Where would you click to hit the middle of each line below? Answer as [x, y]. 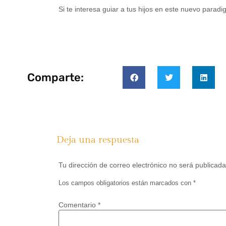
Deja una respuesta [98, 140]
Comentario [78, 205]
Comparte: [55, 77]
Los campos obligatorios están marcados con [126, 183]
